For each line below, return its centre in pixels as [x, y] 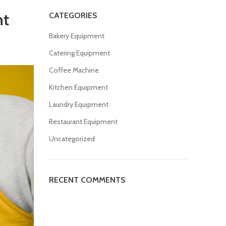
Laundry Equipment [78, 104]
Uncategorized [72, 139]
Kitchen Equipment [78, 87]
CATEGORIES [73, 15]
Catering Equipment [79, 53]
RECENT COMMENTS [87, 180]
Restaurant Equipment [83, 122]
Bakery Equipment [76, 36]
